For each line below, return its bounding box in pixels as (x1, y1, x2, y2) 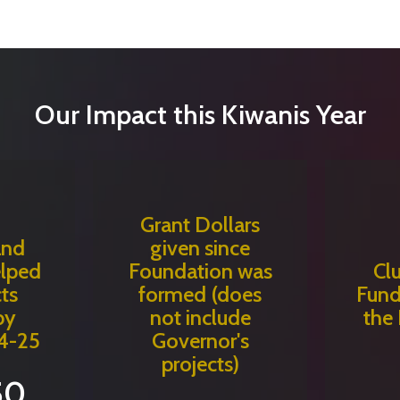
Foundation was (128, 258, 272, 285)
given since (150, 235, 250, 262)
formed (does (138, 281, 262, 308)
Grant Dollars (140, 212, 260, 238)
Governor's (151, 328, 249, 354)
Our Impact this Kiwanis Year (34, 98, 366, 132)
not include (149, 304, 251, 331)
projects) (161, 351, 239, 378)
